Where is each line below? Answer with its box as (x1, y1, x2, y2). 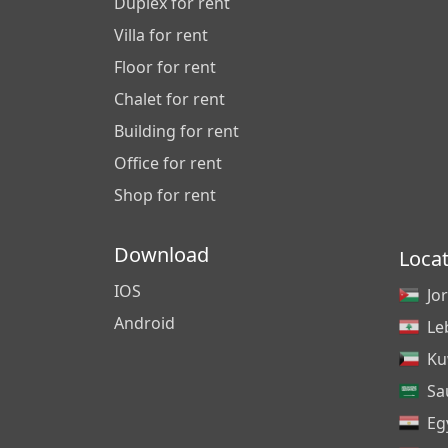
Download (114, 241, 209, 268)
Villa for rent (114, 24, 208, 46)
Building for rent (114, 120, 239, 142)
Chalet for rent (114, 88, 225, 110)
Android (114, 312, 175, 334)
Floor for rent (114, 56, 216, 78)
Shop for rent (114, 184, 216, 206)
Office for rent (114, 152, 222, 174)
